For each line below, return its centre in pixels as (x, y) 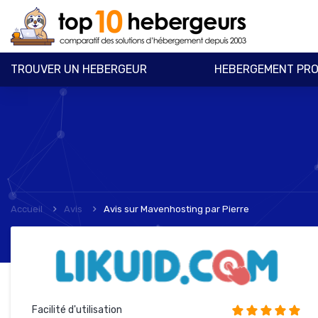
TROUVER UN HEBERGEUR (79, 69)
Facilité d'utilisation (77, 309)
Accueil (27, 209)
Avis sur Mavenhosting (154, 209)
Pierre (235, 209)
